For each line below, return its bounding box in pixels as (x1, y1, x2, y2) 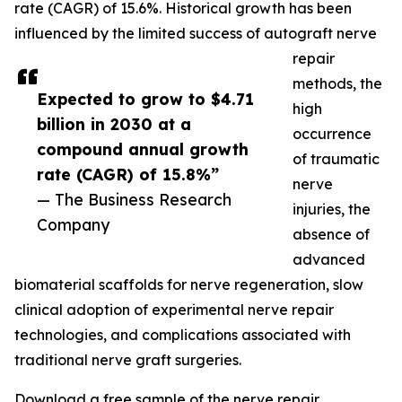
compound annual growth (37, 139, 249, 160)
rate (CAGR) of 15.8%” (37, 164, 219, 185)
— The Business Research (37, 189, 232, 210)
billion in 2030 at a (37, 114, 191, 135)
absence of (293, 225, 370, 244)
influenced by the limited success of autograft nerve (14, 24, 377, 43)
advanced (293, 250, 365, 269)
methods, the (293, 74, 382, 93)
